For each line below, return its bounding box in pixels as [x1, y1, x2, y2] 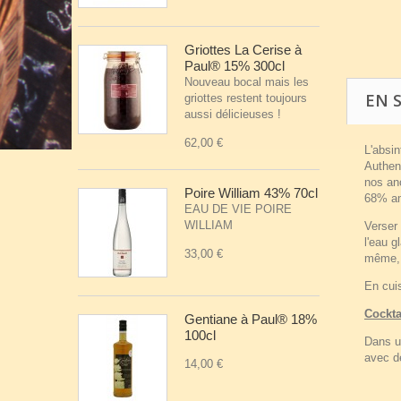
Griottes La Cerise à [184, 42, 305, 57]
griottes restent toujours [184, 91, 307, 105]
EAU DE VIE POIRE [184, 202, 292, 216]
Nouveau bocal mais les [184, 75, 309, 89]
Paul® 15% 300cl [184, 58, 285, 73]
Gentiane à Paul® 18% [184, 311, 317, 327]
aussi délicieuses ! [184, 107, 281, 121]
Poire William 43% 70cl [184, 185, 318, 200]
